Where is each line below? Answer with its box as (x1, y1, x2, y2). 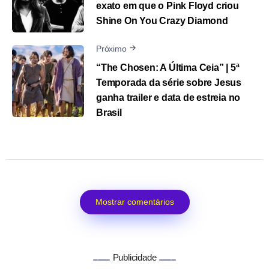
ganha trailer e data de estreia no (96, 92, 241, 103)
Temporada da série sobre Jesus (96, 77, 242, 88)
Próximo (96, 44, 127, 54)
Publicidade (112, 252, 157, 262)
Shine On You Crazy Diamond (96, 16, 228, 26)
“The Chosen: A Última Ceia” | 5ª (96, 62, 240, 73)
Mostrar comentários (95, 196, 174, 207)
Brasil (96, 107, 122, 118)
